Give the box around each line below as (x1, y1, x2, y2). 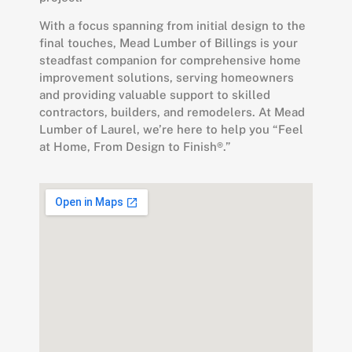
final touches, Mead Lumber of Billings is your (39, 36, 298, 50)
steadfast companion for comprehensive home (39, 53, 301, 68)
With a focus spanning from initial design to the (39, 19, 306, 33)
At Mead (258, 105, 305, 119)
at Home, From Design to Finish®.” (39, 140, 230, 154)
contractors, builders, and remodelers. (39, 105, 258, 119)
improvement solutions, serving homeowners (39, 71, 294, 85)
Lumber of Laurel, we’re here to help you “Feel (39, 123, 303, 137)
